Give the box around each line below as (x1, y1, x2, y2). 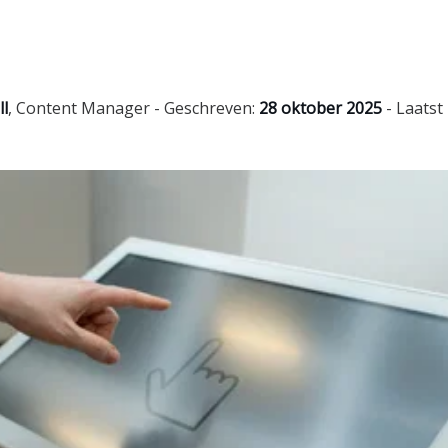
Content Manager (16, 97, 150, 119)
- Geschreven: (150, 97, 259, 119)
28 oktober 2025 (259, 97, 382, 119)
